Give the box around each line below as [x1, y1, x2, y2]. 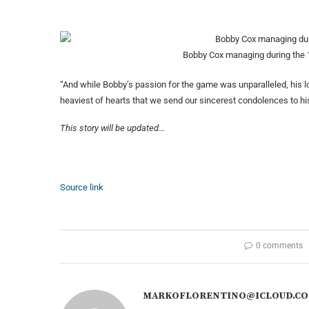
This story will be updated [60, 123, 159, 134]
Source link [60, 182, 103, 193]
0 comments [255, 241, 303, 251]
